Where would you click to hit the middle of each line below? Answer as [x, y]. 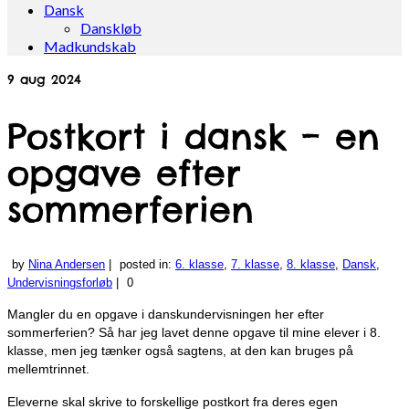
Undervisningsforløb [60, 283]
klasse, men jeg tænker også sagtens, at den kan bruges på [180, 351]
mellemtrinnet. [48, 369]
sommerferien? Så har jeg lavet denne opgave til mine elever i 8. [194, 333]
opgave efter [124, 172]
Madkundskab [90, 46]
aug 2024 [48, 79]
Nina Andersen [67, 265]
